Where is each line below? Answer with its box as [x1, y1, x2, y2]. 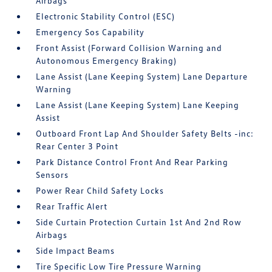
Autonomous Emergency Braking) [36, 55, 177, 66]
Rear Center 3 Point [36, 141, 119, 151]
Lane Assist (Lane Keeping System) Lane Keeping [36, 100, 240, 110]
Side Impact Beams [36, 245, 115, 256]
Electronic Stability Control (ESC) [36, 11, 175, 21]
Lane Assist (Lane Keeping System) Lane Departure [36, 71, 248, 81]
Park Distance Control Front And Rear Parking [36, 157, 229, 167]
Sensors [36, 169, 69, 180]
